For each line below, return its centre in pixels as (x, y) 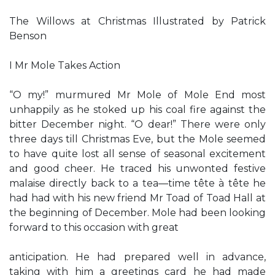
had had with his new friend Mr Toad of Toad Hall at (137, 198)
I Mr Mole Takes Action (65, 65)
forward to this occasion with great (94, 227)
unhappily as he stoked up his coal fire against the (137, 110)
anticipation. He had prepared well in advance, (137, 257)
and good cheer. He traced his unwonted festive (137, 168)
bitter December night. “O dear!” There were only (137, 124)
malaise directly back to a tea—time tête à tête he (137, 183)
